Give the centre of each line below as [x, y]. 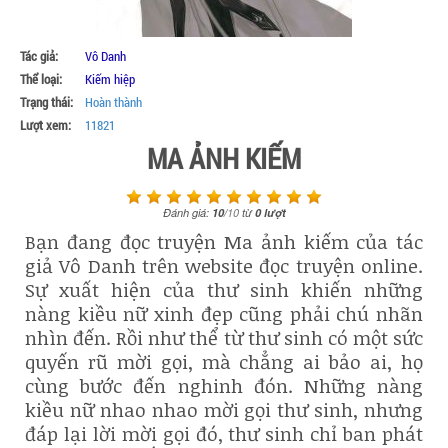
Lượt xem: [45, 125]
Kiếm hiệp [110, 79]
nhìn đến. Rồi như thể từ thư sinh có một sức [224, 337]
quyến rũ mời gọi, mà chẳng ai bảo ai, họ [224, 361]
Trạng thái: [46, 102]
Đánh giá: [187, 212]
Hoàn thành [113, 102]
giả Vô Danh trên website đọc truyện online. [224, 265]
